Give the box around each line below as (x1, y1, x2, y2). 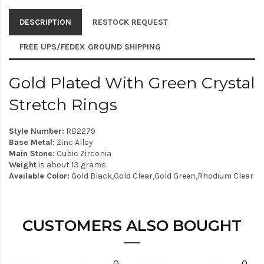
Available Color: (9, 171, 70, 181)
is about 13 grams (37, 160, 106, 170)
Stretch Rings (9, 95, 117, 114)
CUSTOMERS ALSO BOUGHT (22, 216, 242, 235)
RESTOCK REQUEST (93, 17, 168, 27)
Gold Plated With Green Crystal (9, 73, 255, 93)
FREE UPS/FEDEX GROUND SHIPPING (19, 42, 161, 52)
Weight (9, 160, 37, 170)
